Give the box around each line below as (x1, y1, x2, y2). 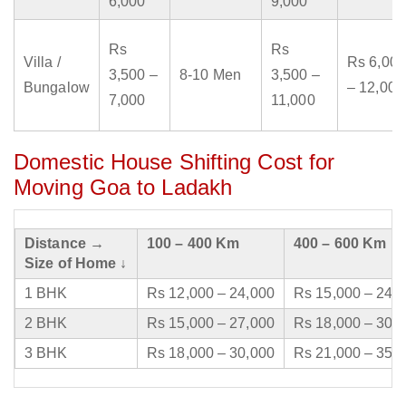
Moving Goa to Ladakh (14, 175, 233, 200)
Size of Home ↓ (24, 256, 128, 272)
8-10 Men (179, 67, 241, 83)
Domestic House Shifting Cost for (14, 150, 335, 175)
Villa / (24, 54, 61, 71)
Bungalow (24, 80, 90, 96)
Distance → (24, 236, 104, 252)
